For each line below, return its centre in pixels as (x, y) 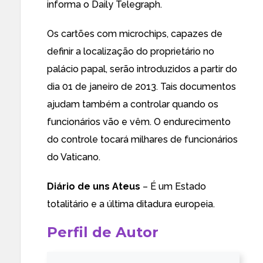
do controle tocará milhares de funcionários (142, 139)
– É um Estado (173, 186)
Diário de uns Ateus (94, 186)
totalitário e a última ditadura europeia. (131, 204)
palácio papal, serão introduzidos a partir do (142, 69)
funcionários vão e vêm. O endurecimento (139, 122)
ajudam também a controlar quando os (133, 104)
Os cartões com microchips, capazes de (135, 34)
